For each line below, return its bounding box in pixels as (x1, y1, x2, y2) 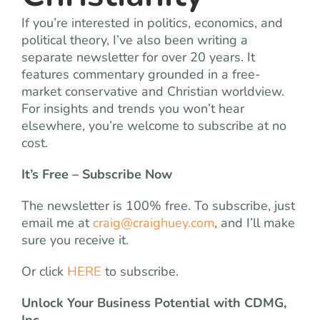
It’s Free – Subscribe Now (21, 166, 172, 183)
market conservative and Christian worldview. (21, 83, 284, 100)
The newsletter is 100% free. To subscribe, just (21, 197, 295, 214)
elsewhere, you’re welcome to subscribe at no (21, 117, 286, 134)
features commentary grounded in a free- (21, 66, 261, 83)
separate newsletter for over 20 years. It (21, 49, 255, 66)
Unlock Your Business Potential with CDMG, (21, 294, 286, 311)
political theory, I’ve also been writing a (21, 31, 248, 49)
